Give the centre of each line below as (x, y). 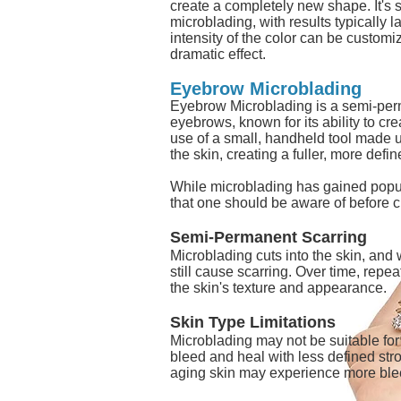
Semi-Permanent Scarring (269, 237)
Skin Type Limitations (253, 322)
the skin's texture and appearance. (278, 287)
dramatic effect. (218, 54)
